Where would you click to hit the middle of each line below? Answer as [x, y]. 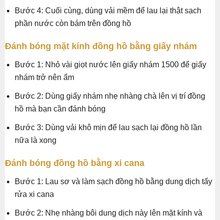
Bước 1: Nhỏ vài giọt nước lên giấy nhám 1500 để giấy [110, 65]
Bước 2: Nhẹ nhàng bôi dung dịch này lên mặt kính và [109, 213]
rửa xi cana [34, 194]
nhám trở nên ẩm [44, 78]
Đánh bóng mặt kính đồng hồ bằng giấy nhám [101, 46]
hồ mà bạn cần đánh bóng [60, 109]
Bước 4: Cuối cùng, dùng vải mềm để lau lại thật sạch [108, 11]
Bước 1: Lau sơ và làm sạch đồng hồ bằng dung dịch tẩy [113, 182]
